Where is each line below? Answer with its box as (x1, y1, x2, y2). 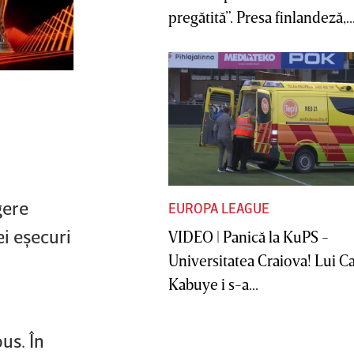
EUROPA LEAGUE (168, 199, 269, 217)
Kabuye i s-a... (168, 274, 258, 294)
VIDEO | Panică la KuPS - (168, 227, 329, 247)
